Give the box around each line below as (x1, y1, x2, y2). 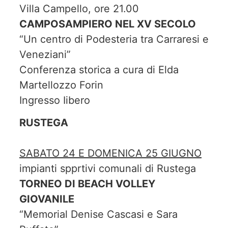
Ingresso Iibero (19, 94, 90, 106)
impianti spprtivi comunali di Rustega (19, 162, 196, 175)
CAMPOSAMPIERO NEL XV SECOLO (19, 17, 196, 30)
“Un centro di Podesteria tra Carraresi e (19, 33, 209, 45)
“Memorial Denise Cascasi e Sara (19, 208, 178, 221)
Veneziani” (19, 48, 71, 61)
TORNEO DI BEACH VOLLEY (19, 178, 155, 190)
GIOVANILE (19, 193, 74, 206)
